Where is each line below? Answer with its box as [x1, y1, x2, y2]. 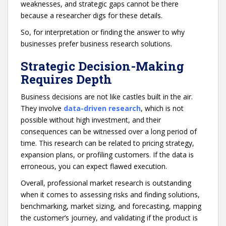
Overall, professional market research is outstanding [21, 178, 191, 188]
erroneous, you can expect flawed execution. [21, 161, 167, 171]
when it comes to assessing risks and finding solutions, [21, 189, 200, 199]
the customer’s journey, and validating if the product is [21, 212, 198, 222]
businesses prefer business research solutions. [21, 38, 174, 48]
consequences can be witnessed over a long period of [21, 126, 197, 136]
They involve [21, 103, 64, 113]
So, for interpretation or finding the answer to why [21, 27, 185, 37]
